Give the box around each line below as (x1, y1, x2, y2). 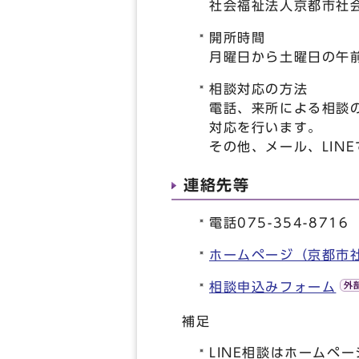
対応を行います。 (209, 121, 322, 135)
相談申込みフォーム (209, 280, 337, 294)
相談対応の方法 (209, 83, 309, 96)
